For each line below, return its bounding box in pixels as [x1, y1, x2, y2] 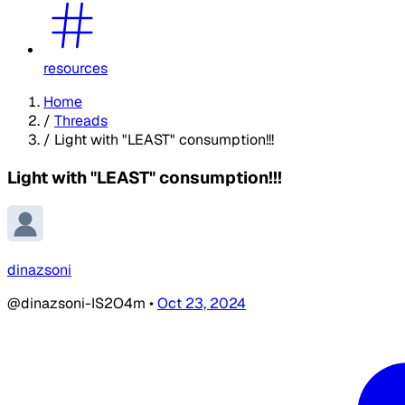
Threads [54, 110, 108, 130]
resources [43, 58, 108, 78]
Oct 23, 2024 [157, 294, 246, 314]
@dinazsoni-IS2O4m [7, 294, 149, 314]
